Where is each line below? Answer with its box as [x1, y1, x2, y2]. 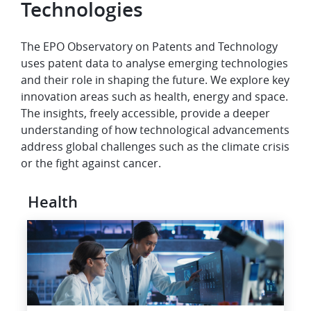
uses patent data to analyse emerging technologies [21, 56, 288, 71]
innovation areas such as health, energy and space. [21, 89, 288, 104]
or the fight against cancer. [21, 155, 161, 171]
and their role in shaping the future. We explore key [21, 72, 289, 87]
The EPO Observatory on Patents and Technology [21, 39, 278, 54]
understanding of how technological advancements [21, 122, 289, 137]
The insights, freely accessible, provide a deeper [21, 106, 270, 121]
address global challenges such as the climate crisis [21, 139, 289, 154]
